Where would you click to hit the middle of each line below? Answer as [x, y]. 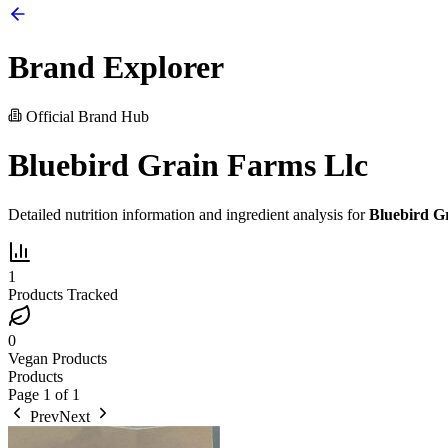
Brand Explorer [116, 67]
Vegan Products [57, 358]
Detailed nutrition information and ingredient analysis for [188, 214]
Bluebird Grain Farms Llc [188, 165]
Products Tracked [63, 294]
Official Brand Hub [85, 116]
